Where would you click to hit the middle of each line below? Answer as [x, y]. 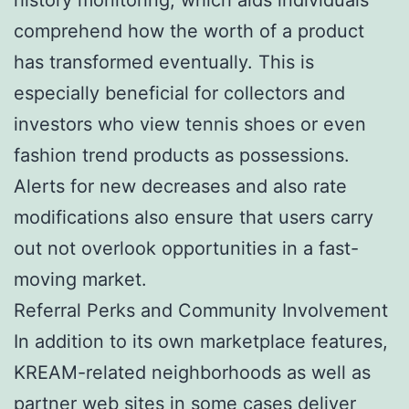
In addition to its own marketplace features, [201, 341]
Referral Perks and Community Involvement [201, 310]
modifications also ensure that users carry [194, 217]
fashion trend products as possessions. [182, 155]
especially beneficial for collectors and [179, 93]
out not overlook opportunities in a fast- [186, 248]
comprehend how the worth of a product [189, 31]
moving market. [80, 279]
